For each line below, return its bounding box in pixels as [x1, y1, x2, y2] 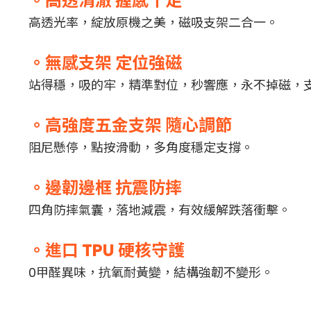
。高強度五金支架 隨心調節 [28, 114, 232, 137]
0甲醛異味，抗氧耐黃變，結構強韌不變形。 [28, 264, 274, 281]
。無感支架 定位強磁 [28, 51, 182, 74]
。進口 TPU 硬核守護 [28, 239, 185, 262]
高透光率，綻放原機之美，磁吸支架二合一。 [28, 14, 278, 31]
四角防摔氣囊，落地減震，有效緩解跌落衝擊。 [28, 201, 291, 219]
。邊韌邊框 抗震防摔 [28, 176, 182, 199]
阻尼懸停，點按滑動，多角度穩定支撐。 [28, 139, 253, 156]
